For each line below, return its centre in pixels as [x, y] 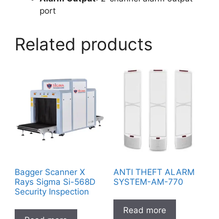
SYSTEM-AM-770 [148, 182]
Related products [84, 44]
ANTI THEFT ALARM [154, 172]
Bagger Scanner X [50, 172]
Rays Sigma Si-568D [55, 182]
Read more [144, 210]
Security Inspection [52, 192]
